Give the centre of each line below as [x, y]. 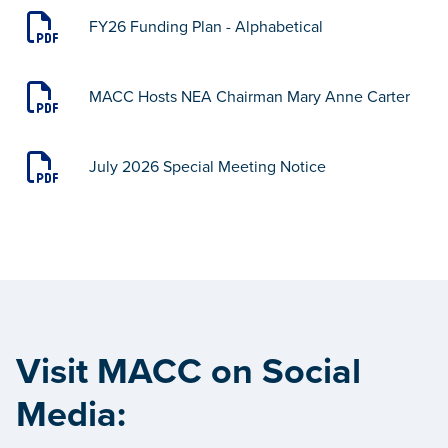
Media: [71, 414]
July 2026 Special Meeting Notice [208, 166]
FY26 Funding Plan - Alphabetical [206, 26]
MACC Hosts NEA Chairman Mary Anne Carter [250, 96]
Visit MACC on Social [188, 371]
